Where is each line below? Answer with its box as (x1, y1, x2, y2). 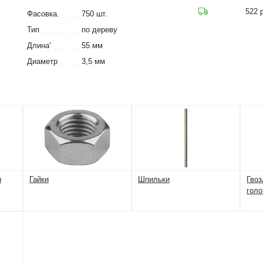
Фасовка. (27, 9, 59, 18)
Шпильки (138, 175, 170, 184)
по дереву (82, 25, 117, 34)
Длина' (27, 41, 50, 50)
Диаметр (27, 57, 58, 66)
